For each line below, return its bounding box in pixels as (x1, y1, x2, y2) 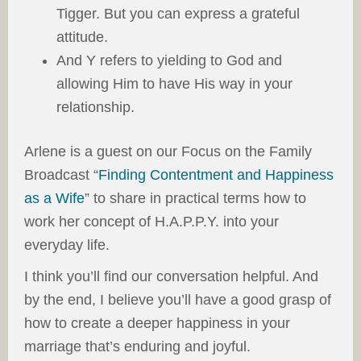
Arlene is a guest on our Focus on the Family (24, 143, 312, 160)
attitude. (56, 29, 108, 46)
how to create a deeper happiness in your (24, 315, 290, 332)
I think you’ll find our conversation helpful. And (24, 268, 318, 285)
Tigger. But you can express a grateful (56, 6, 300, 23)
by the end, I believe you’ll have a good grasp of (24, 292, 331, 309)
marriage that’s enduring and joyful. (24, 338, 251, 355)
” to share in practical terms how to (85, 190, 306, 207)
